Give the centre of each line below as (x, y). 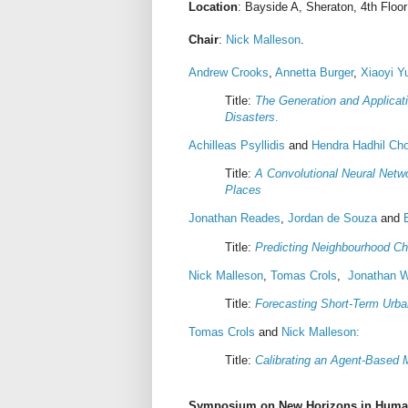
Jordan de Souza (332, 219)
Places (243, 190)
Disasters (250, 117)
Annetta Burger (314, 72)
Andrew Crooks (229, 72)
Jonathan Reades (235, 219)
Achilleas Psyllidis (237, 146)
